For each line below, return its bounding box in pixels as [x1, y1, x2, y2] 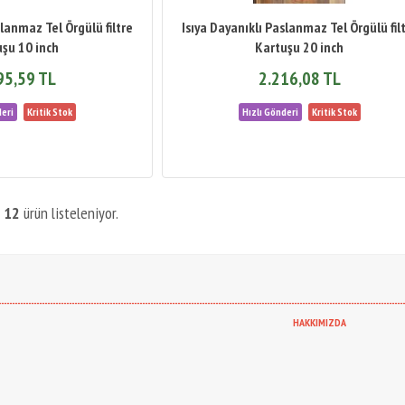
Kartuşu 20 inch [255, 38, 344, 56]
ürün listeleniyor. [20, 202, 118, 223]
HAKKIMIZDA [293, 316, 346, 329]
